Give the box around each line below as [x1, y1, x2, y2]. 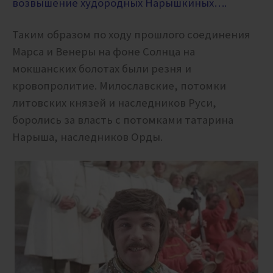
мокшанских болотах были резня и [12, 62, 191, 76]
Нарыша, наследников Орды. [12, 130, 163, 144]
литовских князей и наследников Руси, [12, 96, 216, 110]
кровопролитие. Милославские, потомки [12, 79, 226, 93]
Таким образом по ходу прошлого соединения [12, 27, 250, 42]
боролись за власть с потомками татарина [12, 113, 233, 127]
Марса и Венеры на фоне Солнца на [12, 44, 195, 59]
